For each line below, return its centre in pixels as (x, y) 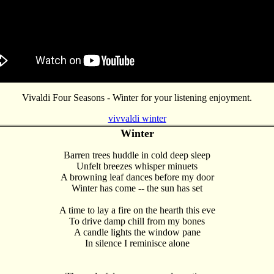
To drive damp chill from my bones (137, 221)
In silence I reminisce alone (137, 243)
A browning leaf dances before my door (137, 177)
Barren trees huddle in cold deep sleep (137, 155)
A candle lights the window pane (137, 232)
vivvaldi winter (137, 118)
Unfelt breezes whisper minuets (137, 166)
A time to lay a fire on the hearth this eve (137, 210)
